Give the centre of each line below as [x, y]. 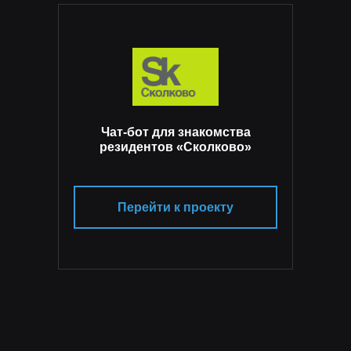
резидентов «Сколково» [175, 147]
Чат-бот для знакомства [175, 132]
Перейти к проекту [175, 207]
